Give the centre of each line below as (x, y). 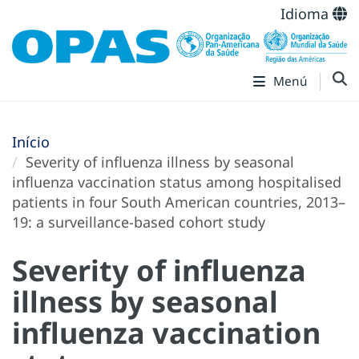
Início (31, 141)
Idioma (307, 14)
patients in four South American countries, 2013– (179, 202)
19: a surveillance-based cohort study (139, 222)
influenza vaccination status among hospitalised (177, 182)
